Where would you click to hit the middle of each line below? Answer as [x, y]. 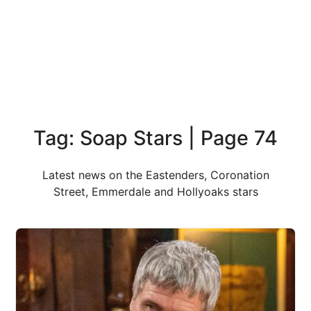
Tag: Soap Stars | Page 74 [155, 138]
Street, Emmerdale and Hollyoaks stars [155, 192]
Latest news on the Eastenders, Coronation [155, 175]
